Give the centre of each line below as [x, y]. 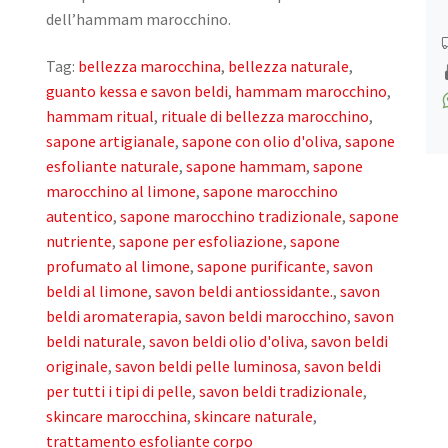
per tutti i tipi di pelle [119, 391]
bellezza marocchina [149, 66]
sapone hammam [246, 166]
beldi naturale [94, 341]
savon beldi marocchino [266, 316]
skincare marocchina [116, 416]
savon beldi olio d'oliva [226, 341]
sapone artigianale [110, 141]
